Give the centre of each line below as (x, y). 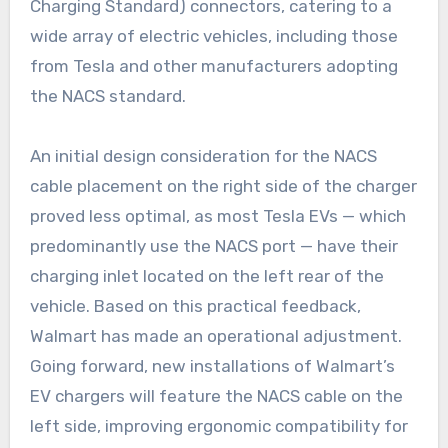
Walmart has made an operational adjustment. (215, 335)
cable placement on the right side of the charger (223, 185)
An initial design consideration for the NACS (203, 155)
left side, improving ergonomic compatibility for (218, 425)
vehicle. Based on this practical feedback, (195, 305)
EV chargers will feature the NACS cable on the (216, 395)
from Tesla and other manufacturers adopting (213, 65)
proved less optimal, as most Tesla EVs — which (217, 215)
